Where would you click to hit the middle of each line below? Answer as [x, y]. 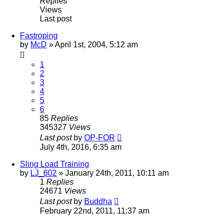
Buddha [98, 201]
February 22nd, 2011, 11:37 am [95, 211]
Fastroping [39, 35]
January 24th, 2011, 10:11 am [117, 173]
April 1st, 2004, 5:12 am [96, 44]
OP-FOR [100, 137]
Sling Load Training [55, 164]
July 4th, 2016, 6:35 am [81, 147]
